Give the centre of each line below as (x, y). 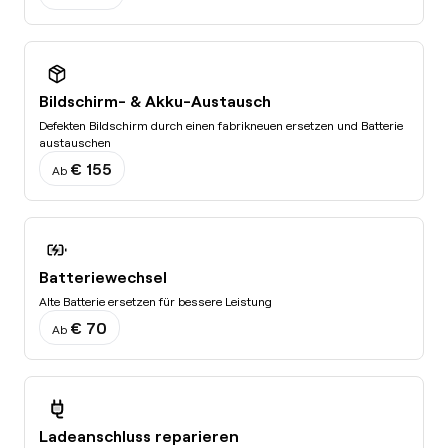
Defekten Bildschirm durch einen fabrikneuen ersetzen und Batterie (221, 125)
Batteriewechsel (103, 277)
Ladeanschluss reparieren (139, 436)
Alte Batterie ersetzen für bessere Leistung (155, 301)
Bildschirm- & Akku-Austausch (155, 101)
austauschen (75, 142)
